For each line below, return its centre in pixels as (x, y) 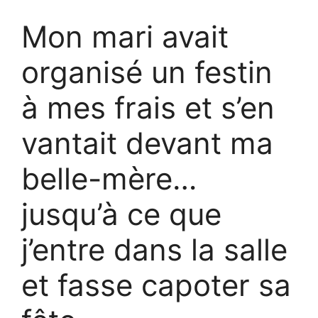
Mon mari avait (125, 37)
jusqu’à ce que (121, 214)
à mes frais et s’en (148, 108)
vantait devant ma (147, 143)
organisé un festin (147, 72)
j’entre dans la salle (154, 250)
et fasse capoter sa (156, 285)
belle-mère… (109, 179)
